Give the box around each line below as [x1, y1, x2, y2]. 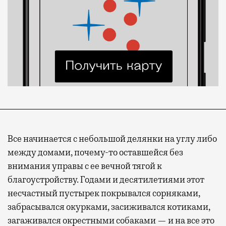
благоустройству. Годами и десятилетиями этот [8, 174, 204, 186]
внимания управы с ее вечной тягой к [8, 160, 162, 172]
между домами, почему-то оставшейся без [8, 147, 183, 158]
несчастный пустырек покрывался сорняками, [8, 188, 200, 199]
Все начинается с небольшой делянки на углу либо [8, 133, 217, 145]
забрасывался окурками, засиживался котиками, [8, 201, 210, 213]
